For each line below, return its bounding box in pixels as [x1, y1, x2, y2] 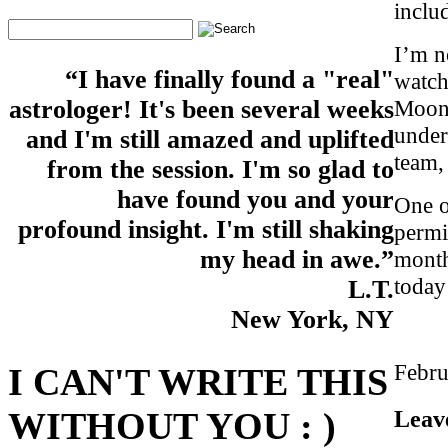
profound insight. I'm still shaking [18, 215, 394, 245]
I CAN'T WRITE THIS [8, 361, 388, 404]
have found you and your [117, 185, 394, 215]
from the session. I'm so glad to [47, 155, 394, 185]
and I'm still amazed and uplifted [26, 125, 394, 155]
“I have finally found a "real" [65, 65, 394, 95]
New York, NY [231, 305, 394, 335]
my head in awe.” [200, 245, 394, 275]
